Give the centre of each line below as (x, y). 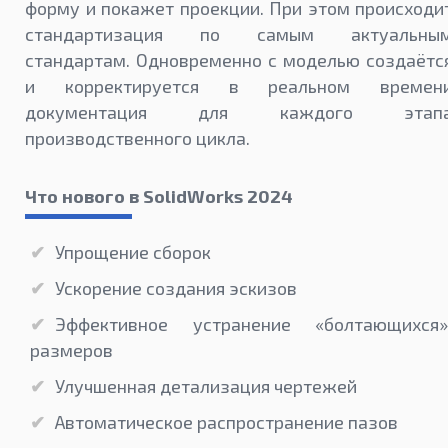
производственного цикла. (137, 138)
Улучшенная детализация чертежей (206, 386)
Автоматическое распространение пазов (226, 422)
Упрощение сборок (133, 252)
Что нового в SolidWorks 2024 (159, 196)
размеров (71, 350)
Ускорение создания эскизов (176, 288)
